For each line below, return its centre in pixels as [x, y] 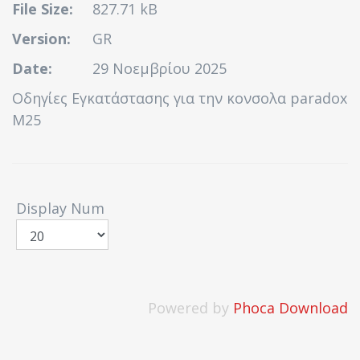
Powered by [190, 308]
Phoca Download [290, 308]
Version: [41, 39]
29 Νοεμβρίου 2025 [160, 68]
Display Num [62, 208]
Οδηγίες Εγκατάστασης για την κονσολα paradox [180, 98]
